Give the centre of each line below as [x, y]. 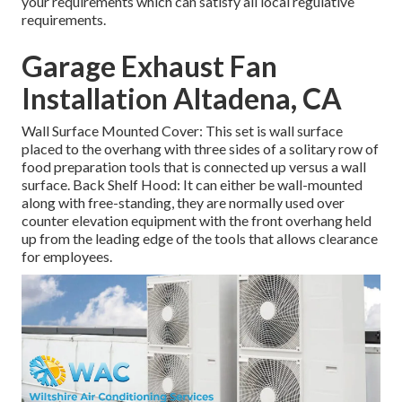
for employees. [67, 257]
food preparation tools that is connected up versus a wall [194, 167]
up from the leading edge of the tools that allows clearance [200, 239]
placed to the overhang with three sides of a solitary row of [200, 149]
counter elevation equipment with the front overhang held [197, 221]
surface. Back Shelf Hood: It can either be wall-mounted [192, 185]
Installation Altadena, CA [182, 99]
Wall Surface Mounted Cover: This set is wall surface [182, 131]
